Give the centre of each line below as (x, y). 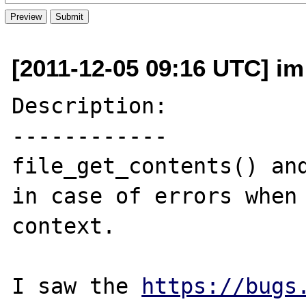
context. (64, 226)
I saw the (77, 286)
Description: (90, 106)
